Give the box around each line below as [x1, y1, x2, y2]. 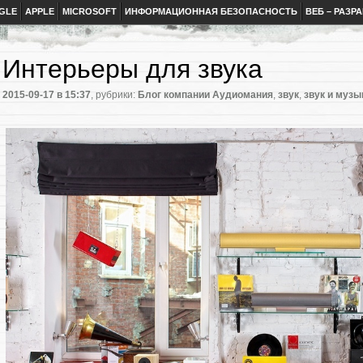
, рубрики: [91, 89, 138, 101]
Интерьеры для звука [2, 54, 263, 83]
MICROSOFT [62, 6, 117, 16]
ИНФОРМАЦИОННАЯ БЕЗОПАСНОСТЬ [125, 6, 297, 16]
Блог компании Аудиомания [138, 89, 273, 101]
